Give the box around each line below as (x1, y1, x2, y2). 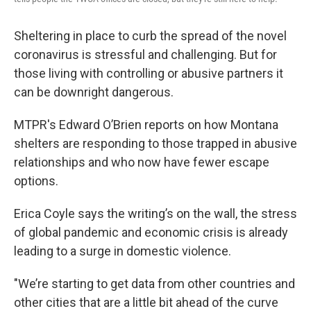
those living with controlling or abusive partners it (14, 66, 283, 81)
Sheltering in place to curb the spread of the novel (14, 28, 287, 43)
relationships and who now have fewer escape (14, 155, 269, 169)
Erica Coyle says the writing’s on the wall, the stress (14, 206, 297, 221)
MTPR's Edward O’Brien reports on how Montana (14, 117, 278, 132)
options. (14, 174, 58, 188)
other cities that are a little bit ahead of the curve (14, 295, 278, 310)
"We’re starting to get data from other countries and (14, 276, 295, 291)
